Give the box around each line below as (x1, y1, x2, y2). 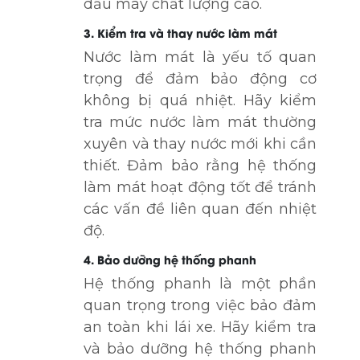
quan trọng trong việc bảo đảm (84, 296, 317, 314)
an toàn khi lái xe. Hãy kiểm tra (84, 317, 317, 336)
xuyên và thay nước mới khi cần (84, 134, 317, 153)
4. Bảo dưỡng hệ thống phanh (84, 250, 256, 268)
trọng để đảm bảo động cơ (84, 69, 317, 88)
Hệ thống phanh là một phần (84, 274, 317, 292)
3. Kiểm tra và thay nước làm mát (84, 23, 277, 41)
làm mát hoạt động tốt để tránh (84, 178, 317, 196)
